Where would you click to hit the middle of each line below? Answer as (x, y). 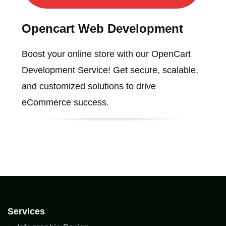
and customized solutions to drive (89, 86)
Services (26, 212)
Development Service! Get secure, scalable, (110, 70)
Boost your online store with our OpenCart (106, 54)
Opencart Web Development (102, 28)
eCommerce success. (65, 102)
